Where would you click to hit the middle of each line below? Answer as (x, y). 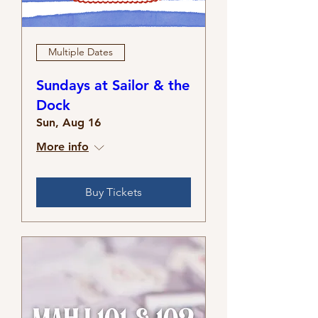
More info (62, 146)
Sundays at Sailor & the (113, 85)
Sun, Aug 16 (68, 122)
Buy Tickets (114, 192)
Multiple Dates (81, 52)
